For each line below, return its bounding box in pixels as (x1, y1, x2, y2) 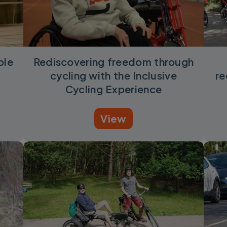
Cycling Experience (65, 82, 162, 95)
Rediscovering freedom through (33, 55, 194, 68)
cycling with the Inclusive (50, 68, 177, 82)
